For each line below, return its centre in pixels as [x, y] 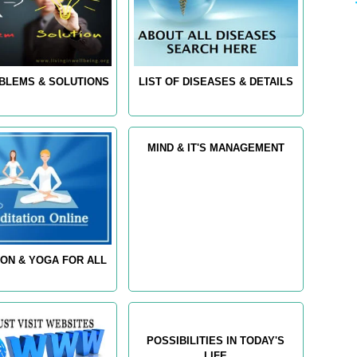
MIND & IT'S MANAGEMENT [216, 148]
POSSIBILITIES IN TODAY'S [216, 341]
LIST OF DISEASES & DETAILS [216, 82]
